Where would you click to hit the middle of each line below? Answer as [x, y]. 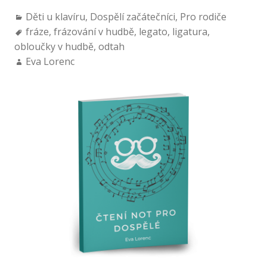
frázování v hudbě [94, 32]
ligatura [190, 32]
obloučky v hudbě [54, 47]
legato [153, 32]
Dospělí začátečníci [132, 17]
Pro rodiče [203, 17]
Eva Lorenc [50, 62]
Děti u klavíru [55, 17]
